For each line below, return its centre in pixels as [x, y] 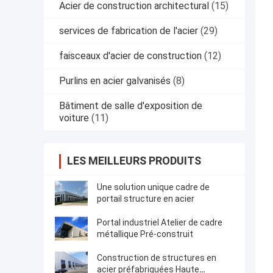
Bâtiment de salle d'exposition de [131, 106]
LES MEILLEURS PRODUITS [134, 161]
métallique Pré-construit [145, 234]
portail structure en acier [146, 199]
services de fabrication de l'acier [129, 31]
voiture [74, 118]
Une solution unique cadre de [153, 187]
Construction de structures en [157, 258]
